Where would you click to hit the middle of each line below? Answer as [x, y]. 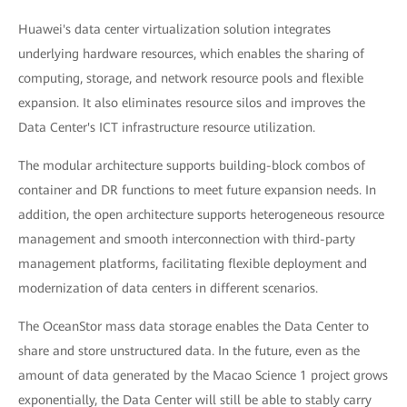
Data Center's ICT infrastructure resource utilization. [167, 127]
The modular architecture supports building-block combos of [192, 165]
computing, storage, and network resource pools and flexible [191, 78]
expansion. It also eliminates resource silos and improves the [192, 102]
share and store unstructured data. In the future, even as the [189, 350]
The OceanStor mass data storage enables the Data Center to [194, 326]
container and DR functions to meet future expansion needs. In [197, 189]
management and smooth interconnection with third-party [187, 238]
